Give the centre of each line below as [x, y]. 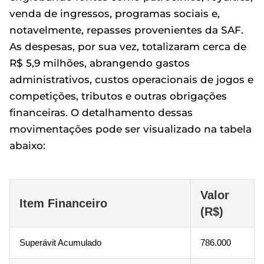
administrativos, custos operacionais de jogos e [131, 80]
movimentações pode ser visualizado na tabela [131, 129]
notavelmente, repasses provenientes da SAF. [126, 30]
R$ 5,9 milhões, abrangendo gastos [100, 63]
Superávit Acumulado [60, 242]
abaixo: [27, 146]
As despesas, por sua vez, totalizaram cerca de [128, 47]
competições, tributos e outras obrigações [118, 96]
